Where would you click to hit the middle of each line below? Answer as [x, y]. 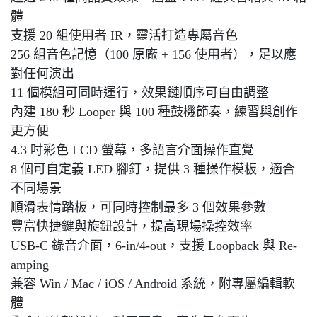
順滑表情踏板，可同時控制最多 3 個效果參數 [138, 207]
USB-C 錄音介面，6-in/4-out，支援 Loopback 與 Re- [154, 246]
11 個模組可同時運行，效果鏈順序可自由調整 [140, 93]
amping [30, 265]
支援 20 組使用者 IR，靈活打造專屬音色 [124, 35]
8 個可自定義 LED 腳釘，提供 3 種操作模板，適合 [153, 169]
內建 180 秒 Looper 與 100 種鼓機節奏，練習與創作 [154, 112]
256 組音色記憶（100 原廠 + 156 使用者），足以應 [154, 54]
